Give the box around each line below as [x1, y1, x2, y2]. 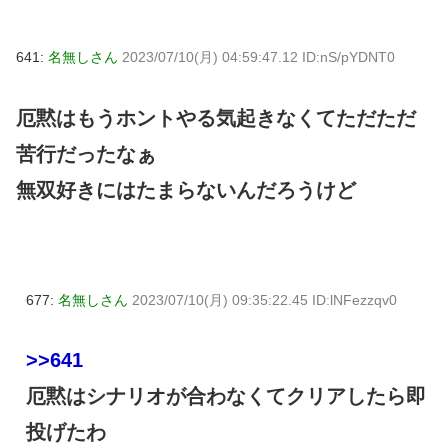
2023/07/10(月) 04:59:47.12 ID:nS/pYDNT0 [122, 48, 395, 65]
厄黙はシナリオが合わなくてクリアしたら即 [26, 385, 426, 408]
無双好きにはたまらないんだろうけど [16, 178, 356, 201]
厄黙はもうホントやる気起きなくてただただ [16, 106, 416, 129]
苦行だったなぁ [16, 142, 156, 165]
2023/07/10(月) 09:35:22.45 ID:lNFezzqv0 [132, 291, 397, 308]
